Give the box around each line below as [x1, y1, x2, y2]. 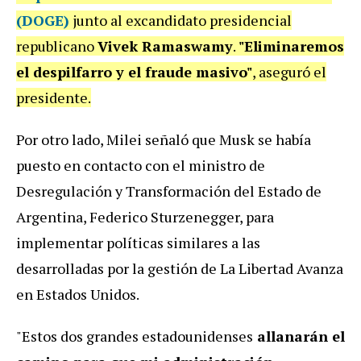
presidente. [16, 87, 91, 107]
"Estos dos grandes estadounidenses [16, 326, 253, 346]
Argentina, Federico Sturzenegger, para [16, 206, 274, 226]
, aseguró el [252, 61, 326, 81]
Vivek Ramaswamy [98, 35, 233, 56]
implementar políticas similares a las [16, 232, 260, 252]
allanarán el [253, 326, 345, 346]
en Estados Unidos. [16, 284, 139, 304]
